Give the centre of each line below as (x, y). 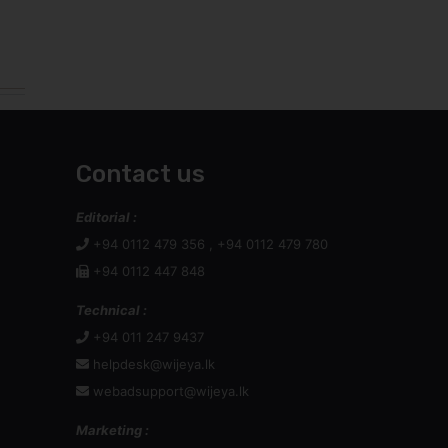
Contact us (140, 174)
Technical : (111, 310)
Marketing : (112, 430)
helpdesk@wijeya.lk (154, 364)
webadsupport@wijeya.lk (171, 391)
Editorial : (106, 217)
